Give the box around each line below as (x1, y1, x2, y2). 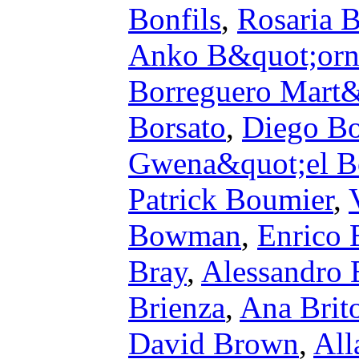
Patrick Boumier (128, 182, 333, 216)
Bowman (128, 218, 241, 252)
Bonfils (128, 2, 221, 36)
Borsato (128, 110, 226, 144)
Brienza (128, 290, 225, 325)
